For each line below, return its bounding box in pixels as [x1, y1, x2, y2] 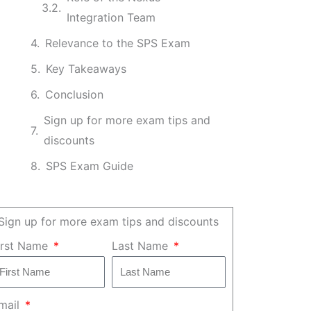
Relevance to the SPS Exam [44, 36, 190, 50]
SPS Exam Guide [45, 159, 133, 173]
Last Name [111, 239, 171, 253]
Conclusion [44, 87, 103, 101]
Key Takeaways [45, 62, 126, 76]
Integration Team [66, 10, 155, 24]
